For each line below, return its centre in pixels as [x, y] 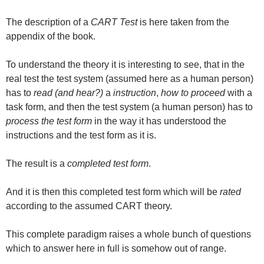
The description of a [48, 22]
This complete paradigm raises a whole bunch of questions [128, 235]
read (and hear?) [68, 93]
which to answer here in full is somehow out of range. [116, 249]
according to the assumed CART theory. [89, 206]
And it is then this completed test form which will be [113, 192]
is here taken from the [183, 22]
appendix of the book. [51, 37]
